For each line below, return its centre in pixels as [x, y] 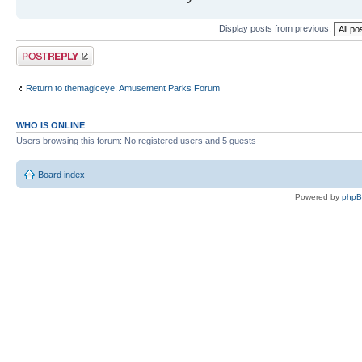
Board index [61, 174]
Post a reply [40, 51]
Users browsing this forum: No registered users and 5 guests [136, 141]
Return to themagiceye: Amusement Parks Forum [123, 88]
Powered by [318, 196]
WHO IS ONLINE [51, 126]
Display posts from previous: [276, 29]
